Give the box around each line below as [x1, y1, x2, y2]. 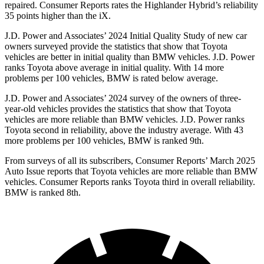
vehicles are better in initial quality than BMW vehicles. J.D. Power [5, 52, 255, 62]
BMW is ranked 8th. [5, 187, 81, 198]
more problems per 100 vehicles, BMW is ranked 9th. [5, 136, 204, 146]
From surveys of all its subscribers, [5, 156, 136, 166]
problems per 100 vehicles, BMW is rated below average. [5, 73, 218, 84]
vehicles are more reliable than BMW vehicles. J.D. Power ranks [5, 114, 245, 125]
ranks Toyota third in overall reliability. [109, 177, 255, 187]
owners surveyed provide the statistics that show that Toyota [5, 41, 227, 52]
